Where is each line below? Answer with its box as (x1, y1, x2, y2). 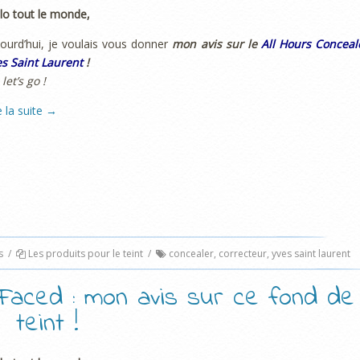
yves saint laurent (272, 246, 350, 260)
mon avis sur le (172, 36, 261, 52)
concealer (169, 246, 214, 260)
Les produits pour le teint (28, 246, 143, 260)
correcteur (219, 246, 267, 260)
